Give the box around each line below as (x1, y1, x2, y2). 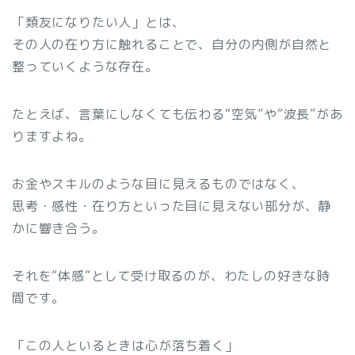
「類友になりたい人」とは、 (12, 13, 185, 31)
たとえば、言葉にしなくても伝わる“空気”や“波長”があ (12, 105, 343, 123)
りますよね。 (12, 127, 92, 145)
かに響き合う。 (12, 219, 105, 237)
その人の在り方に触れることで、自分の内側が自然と (12, 35, 332, 53)
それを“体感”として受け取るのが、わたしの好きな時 (12, 266, 330, 284)
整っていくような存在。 (12, 57, 158, 75)
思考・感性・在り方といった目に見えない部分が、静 (12, 197, 332, 215)
